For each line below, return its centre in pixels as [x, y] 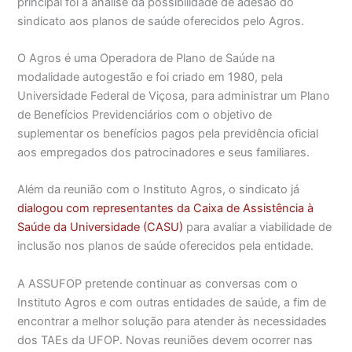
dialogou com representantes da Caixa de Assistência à [166, 209]
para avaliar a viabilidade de [258, 227]
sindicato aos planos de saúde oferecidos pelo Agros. [161, 21]
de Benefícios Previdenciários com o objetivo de [145, 114]
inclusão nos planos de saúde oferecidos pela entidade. [166, 246]
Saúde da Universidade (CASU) [101, 227]
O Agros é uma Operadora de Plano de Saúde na [147, 58]
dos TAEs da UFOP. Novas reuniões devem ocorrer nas [165, 340]
